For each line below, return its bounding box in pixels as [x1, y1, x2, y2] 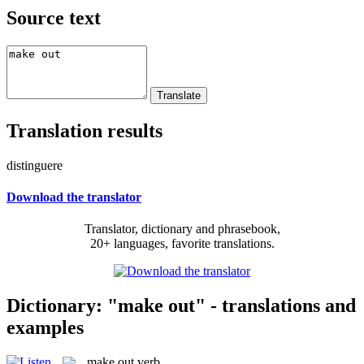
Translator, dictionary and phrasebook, [84, 222, 280, 236]
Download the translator [6, 189, 141, 204]
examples [6, 316, 84, 338]
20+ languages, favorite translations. [89, 236, 275, 251]
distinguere [6, 158, 63, 172]
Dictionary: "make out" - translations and [6, 294, 356, 316]
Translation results [6, 119, 162, 141]
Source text [6, 6, 101, 28]
